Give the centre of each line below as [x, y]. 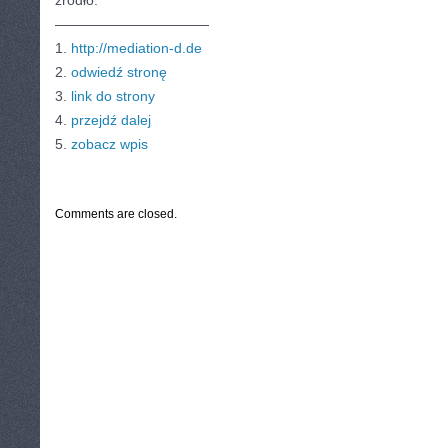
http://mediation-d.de [136, 48]
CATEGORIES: [101, 176]
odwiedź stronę [119, 72]
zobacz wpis [109, 144]
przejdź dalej [111, 120]
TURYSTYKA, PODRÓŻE [195, 176]
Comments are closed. [116, 214]
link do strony [113, 96]
